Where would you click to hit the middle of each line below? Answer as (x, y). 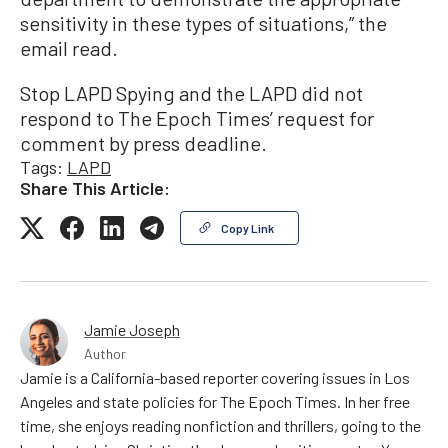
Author (105, 353)
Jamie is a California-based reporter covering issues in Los (215, 377)
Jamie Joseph (132, 329)
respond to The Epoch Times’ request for (197, 117)
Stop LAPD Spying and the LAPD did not (191, 92)
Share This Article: (95, 187)
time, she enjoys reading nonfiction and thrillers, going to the (220, 425)
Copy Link (247, 227)
